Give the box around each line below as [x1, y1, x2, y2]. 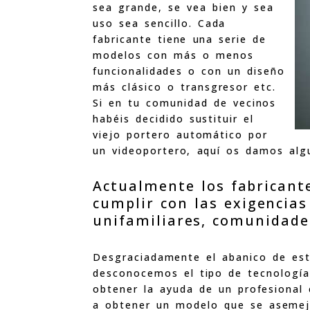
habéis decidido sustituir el [93, 111, 254, 125]
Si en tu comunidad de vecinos [93, 95, 277, 109]
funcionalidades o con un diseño [93, 64, 285, 77]
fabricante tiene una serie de [93, 32, 267, 46]
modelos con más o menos [93, 48, 254, 62]
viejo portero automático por [93, 127, 268, 141]
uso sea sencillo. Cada [93, 16, 226, 30]
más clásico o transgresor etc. [93, 80, 276, 93]
